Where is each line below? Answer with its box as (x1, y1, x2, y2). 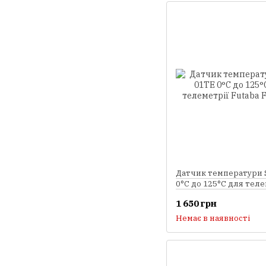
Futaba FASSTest (176, 189, 240, 199)
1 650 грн (176, 198, 217, 210)
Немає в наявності (176, 213, 250, 224)
